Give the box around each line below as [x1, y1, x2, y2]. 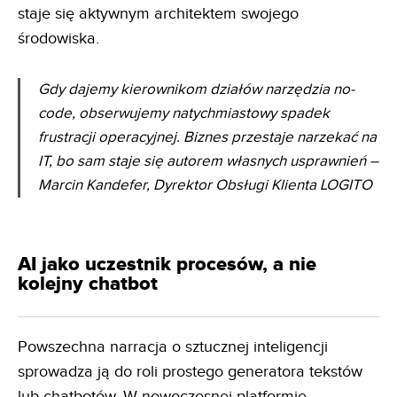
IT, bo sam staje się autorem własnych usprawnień [38, 152, 366, 170]
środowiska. [18, 28, 99, 48]
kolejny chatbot [18, 271, 158, 296]
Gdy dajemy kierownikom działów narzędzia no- [38, 80, 354, 98]
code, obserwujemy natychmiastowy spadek [38, 104, 330, 122]
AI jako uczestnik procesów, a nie [18, 252, 316, 276]
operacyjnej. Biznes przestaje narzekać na [98, 128, 377, 146]
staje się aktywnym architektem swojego [18, 4, 299, 23]
